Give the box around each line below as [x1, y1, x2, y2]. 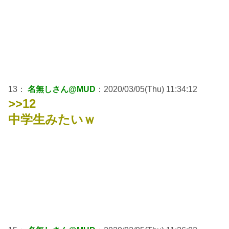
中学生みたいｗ [8, 112, 96, 127]
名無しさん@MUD [28, 85, 96, 94]
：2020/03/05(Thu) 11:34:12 [96, 85, 197, 94]
